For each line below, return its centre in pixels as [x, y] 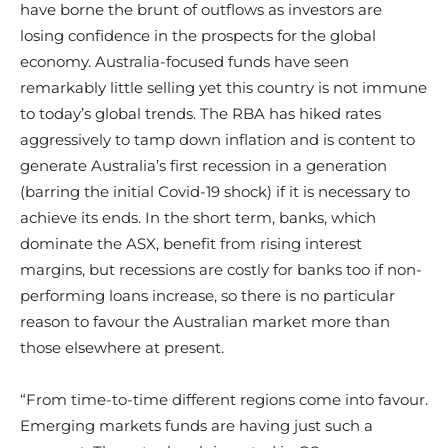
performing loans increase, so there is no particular [207, 295]
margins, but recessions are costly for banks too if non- [221, 269]
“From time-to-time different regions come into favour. [224, 399]
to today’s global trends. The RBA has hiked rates [200, 113]
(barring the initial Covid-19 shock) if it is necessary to [215, 191]
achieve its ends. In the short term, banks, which [198, 217]
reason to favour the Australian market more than [205, 321]
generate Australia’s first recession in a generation [203, 165]
